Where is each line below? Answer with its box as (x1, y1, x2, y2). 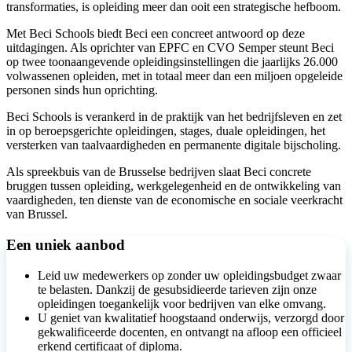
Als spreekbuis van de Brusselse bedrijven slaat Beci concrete (6, 165, 311, 179)
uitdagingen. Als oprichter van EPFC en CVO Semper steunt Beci (6, 41, 334, 55)
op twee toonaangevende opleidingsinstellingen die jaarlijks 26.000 (6, 55, 338, 69)
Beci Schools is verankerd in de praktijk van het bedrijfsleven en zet (6, 110, 342, 124)
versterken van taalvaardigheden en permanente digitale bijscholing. (6, 138, 341, 152)
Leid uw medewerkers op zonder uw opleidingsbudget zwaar (38, 268, 341, 282)
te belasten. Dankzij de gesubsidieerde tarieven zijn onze (38, 282, 317, 296)
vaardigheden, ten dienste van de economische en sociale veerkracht (6, 193, 343, 207)
